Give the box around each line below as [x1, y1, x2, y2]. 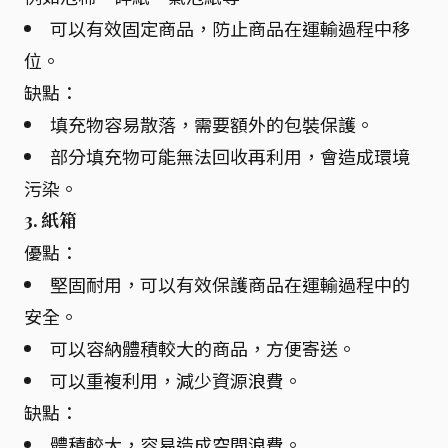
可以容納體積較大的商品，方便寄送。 [50, 335, 356, 361]
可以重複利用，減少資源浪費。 [50, 367, 302, 393]
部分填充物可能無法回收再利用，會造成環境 [50, 143, 410, 169]
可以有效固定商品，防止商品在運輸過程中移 [50, 15, 410, 41]
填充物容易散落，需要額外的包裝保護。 [50, 111, 374, 137]
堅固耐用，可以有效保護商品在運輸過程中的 [50, 271, 410, 297]
